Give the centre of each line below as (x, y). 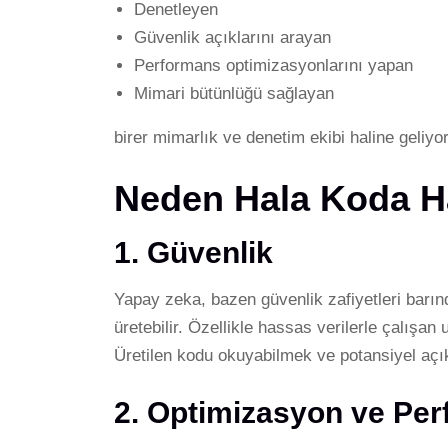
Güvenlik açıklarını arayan (232, 37)
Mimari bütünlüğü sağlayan (234, 93)
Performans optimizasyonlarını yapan (273, 65)
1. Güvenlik (193, 252)
